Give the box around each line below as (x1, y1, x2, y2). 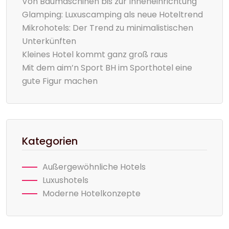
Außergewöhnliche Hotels (42, 161, 146, 173)
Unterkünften (22, 35, 76, 47)
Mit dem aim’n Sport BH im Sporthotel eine (22, 62, 192, 74)
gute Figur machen (22, 75, 98, 87)
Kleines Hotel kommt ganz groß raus (22, 49, 168, 60)
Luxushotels (42, 174, 88, 186)
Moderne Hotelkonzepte (42, 188, 141, 199)
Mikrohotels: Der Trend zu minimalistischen (22, 22, 193, 34)
